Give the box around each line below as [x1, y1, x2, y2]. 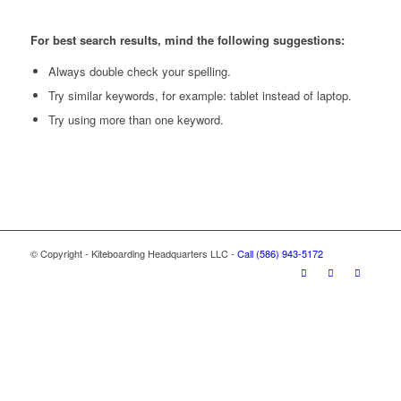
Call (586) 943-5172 [236, 246, 323, 261]
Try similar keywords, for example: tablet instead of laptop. [47, 87, 352, 105]
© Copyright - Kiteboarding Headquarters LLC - [30, 246, 237, 261]
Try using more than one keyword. [47, 111, 224, 129]
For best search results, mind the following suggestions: [30, 31, 345, 49]
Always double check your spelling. [47, 63, 231, 81]
